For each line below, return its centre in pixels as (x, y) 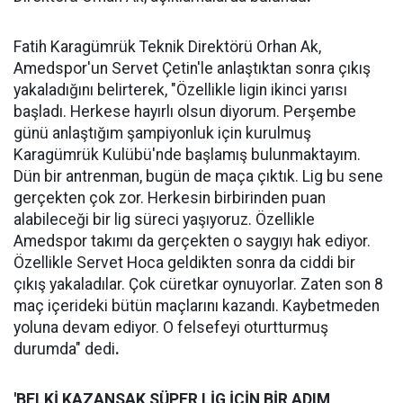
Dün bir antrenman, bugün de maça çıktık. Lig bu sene (198, 176)
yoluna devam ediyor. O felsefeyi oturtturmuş (171, 327)
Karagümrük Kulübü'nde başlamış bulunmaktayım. (187, 155)
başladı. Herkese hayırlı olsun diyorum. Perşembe (185, 112)
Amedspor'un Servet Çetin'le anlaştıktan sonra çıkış (192, 68)
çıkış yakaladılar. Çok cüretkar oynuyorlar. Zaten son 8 (198, 284)
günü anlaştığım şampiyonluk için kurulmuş (162, 133)
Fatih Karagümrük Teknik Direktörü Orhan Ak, (167, 47)
